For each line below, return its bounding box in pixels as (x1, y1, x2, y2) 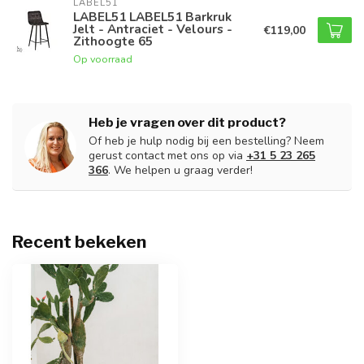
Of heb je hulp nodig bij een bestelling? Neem (89, 133, 324, 149)
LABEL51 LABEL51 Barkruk (73, 8, 232, 26)
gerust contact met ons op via (89, 148, 246, 164)
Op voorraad (73, 52, 132, 67)
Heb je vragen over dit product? (89, 115, 286, 131)
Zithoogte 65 (73, 32, 153, 50)
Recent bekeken (12, 232, 146, 253)
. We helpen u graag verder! (108, 162, 253, 179)
